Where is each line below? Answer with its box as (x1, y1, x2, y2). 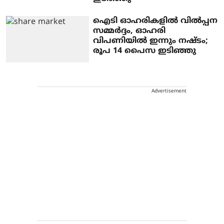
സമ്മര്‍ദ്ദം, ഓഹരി (93, 25, 166, 36)
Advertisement (151, 88, 186, 95)
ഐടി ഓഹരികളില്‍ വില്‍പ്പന (93, 15, 218, 26)
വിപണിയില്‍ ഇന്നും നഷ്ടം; (93, 35, 208, 46)
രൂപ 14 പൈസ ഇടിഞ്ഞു (93, 45, 196, 56)
